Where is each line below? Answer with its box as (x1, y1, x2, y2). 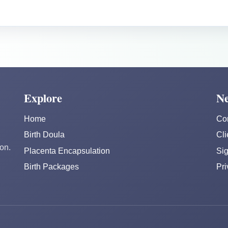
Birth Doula (24, 130, 65, 139)
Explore (24, 90, 63, 107)
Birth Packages (24, 162, 79, 171)
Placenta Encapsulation (24, 146, 110, 155)
